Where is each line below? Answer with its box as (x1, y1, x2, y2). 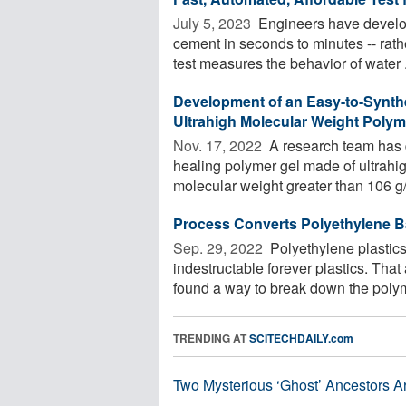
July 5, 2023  (173, 12, 255, 34)
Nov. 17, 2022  (173, 134, 266, 156)
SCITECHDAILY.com (249, 329, 353, 346)
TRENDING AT (173, 329, 249, 346)
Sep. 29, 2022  (173, 237, 266, 258)
